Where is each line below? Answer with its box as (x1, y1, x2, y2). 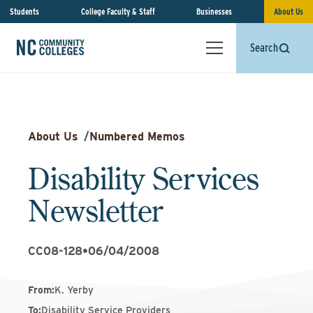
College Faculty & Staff (80, 6, 155, 17)
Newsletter (28, 191, 163, 229)
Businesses (196, 6, 233, 17)
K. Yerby (54, 284, 94, 296)
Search (250, 41, 278, 54)
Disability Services (28, 159, 260, 197)
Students (10, 6, 39, 17)
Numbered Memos (89, 130, 185, 143)
